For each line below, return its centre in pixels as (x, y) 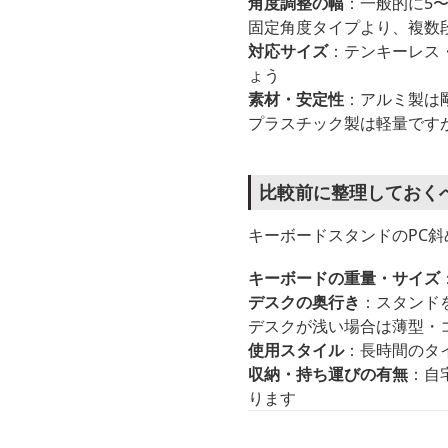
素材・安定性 (296, 99)
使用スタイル (296, 350)
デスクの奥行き (304, 302)
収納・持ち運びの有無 (328, 374)
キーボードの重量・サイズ (344, 278)
